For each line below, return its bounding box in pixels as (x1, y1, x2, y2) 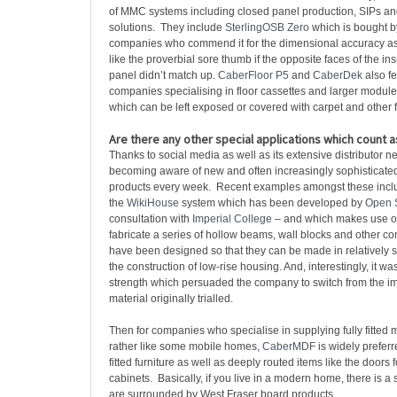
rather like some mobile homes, (109, 340, 262, 353)
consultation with (109, 213, 192, 225)
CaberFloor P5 (218, 69, 289, 82)
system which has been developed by (179, 197, 365, 209)
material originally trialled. (109, 292, 233, 305)
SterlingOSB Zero (225, 21, 309, 34)
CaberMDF (262, 340, 315, 353)
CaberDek (313, 69, 362, 82)
